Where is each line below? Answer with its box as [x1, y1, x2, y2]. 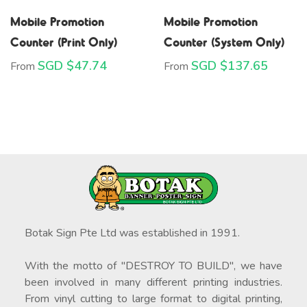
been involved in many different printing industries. [24, 275, 283, 291]
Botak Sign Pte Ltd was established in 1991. [24, 225, 240, 241]
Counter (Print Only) [10, 34, 118, 49]
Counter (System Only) [164, 34, 285, 49]
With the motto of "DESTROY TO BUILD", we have [24, 258, 283, 274]
